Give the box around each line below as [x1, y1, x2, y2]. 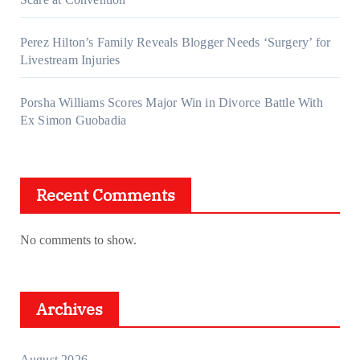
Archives [35, 298, 103, 321]
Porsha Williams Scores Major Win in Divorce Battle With [19, 96, 323, 110]
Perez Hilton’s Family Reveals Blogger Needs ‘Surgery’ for [19, 35, 331, 50]
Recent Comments [35, 184, 175, 207]
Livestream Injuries [19, 53, 121, 67]
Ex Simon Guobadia [19, 113, 127, 128]
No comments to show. [19, 233, 137, 247]
